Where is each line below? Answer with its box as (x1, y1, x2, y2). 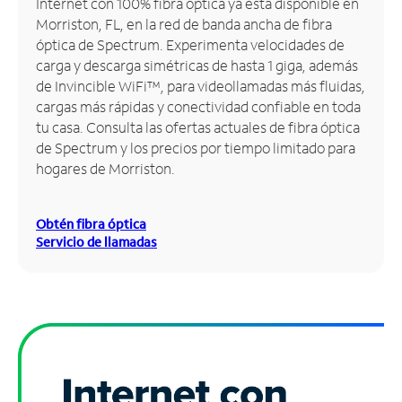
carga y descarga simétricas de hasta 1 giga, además (36, 55, 358, 74)
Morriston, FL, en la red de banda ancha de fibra (36, 13, 332, 33)
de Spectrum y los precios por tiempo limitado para (36, 137, 355, 157)
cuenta (13, 47, 61, 66)
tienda (13, 105, 57, 125)
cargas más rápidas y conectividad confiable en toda (36, 96, 361, 116)
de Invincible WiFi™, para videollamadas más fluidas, (36, 75, 365, 95)
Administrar (13, 25, 96, 45)
